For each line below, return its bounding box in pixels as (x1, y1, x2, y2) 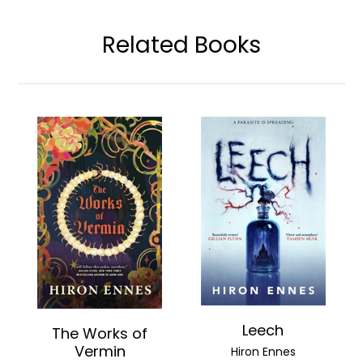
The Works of (52, 322, 148, 344)
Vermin (74, 340, 126, 361)
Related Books (102, 29, 261, 62)
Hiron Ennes (230, 344, 296, 360)
